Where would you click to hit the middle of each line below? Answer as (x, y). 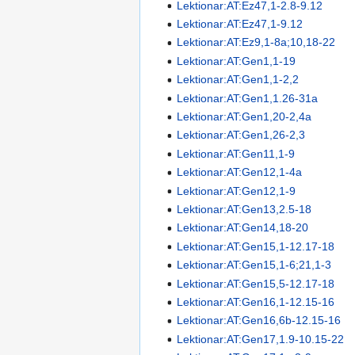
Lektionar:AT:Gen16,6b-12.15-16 (259, 321)
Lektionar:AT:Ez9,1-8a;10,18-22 (256, 42)
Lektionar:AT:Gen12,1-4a (240, 172)
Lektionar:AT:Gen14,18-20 (243, 228)
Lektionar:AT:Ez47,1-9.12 (240, 24)
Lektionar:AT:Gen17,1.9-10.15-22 (261, 339)
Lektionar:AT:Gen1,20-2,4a (244, 117)
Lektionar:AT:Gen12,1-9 (237, 191)
